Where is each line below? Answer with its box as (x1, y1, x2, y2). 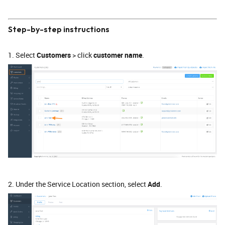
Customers (37, 50, 71, 60)
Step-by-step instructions (8, 24, 109, 34)
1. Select (8, 50, 37, 60)
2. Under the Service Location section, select (8, 179, 148, 189)
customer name (93, 50, 142, 60)
